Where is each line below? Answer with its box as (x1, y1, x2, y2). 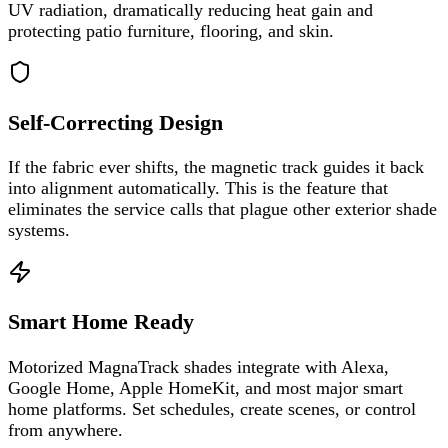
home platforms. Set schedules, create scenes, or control (8, 398, 416, 419)
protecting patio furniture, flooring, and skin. (8, 21, 334, 42)
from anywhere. (8, 419, 123, 440)
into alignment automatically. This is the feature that (8, 178, 388, 199)
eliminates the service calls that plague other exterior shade (8, 199, 437, 220)
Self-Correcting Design (8, 110, 223, 135)
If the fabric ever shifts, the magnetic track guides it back (8, 157, 424, 178)
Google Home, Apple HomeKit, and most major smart (8, 377, 403, 398)
